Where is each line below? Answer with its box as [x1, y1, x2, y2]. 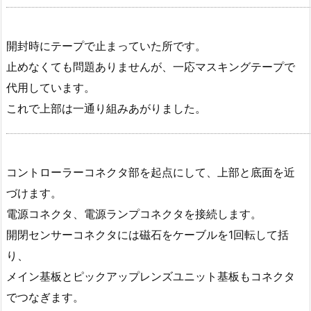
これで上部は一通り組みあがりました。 [6, 101, 206, 116]
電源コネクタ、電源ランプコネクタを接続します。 [6, 206, 262, 221]
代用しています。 [6, 81, 95, 95]
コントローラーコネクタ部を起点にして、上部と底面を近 [6, 165, 295, 179]
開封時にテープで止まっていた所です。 [6, 39, 206, 53]
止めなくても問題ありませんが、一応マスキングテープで [6, 60, 295, 74]
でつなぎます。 [6, 289, 84, 304]
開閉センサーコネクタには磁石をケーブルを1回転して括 [6, 227, 289, 242]
